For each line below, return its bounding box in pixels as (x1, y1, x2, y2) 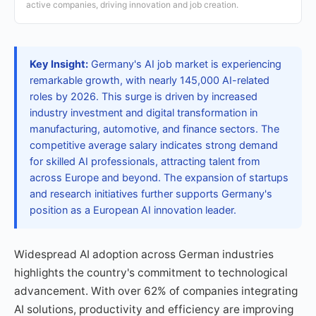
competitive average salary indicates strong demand (30, 139, 278, 152)
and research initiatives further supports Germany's (30, 188, 272, 200)
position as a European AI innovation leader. (30, 204, 236, 217)
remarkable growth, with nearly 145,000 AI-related (30, 74, 269, 87)
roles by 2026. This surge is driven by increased (30, 90, 257, 103)
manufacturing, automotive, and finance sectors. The (30, 123, 279, 135)
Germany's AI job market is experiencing (88, 58, 281, 71)
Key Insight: (30, 58, 88, 71)
